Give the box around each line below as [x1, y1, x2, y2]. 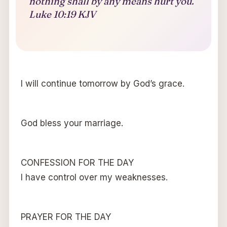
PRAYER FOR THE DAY [20, 212, 111, 222]
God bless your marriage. [20, 118, 123, 129]
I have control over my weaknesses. [20, 172, 168, 183]
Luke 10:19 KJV [28, 8, 96, 21]
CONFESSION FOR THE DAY [20, 158, 134, 168]
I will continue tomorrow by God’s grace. [20, 79, 184, 89]
